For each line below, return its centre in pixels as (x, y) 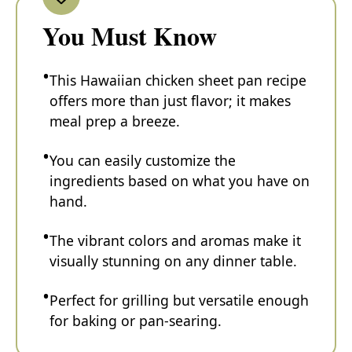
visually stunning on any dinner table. (173, 260)
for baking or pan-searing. (136, 320)
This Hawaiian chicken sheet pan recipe (178, 80)
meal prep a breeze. (115, 121)
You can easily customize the (143, 160)
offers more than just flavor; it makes (170, 100)
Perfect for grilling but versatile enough (179, 300)
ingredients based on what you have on (180, 180)
